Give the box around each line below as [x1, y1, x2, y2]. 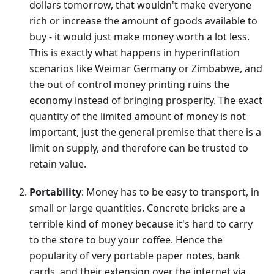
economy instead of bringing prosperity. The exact [29, 94, 262, 108]
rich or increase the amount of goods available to [29, 14, 257, 28]
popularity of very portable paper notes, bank [29, 249, 240, 263]
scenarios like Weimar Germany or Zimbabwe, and [29, 62, 262, 76]
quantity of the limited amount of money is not [29, 109, 246, 124]
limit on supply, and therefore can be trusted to [29, 141, 248, 155]
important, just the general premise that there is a [29, 125, 261, 139]
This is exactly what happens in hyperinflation [29, 46, 240, 60]
